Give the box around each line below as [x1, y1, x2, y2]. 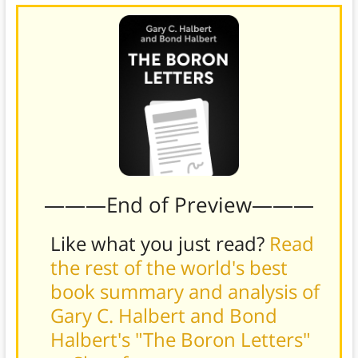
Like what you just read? [50, 229, 269, 257]
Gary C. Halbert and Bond [50, 301, 277, 328]
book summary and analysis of [50, 277, 320, 304]
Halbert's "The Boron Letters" [50, 325, 311, 352]
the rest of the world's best [50, 253, 288, 280]
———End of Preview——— [43, 189, 314, 219]
